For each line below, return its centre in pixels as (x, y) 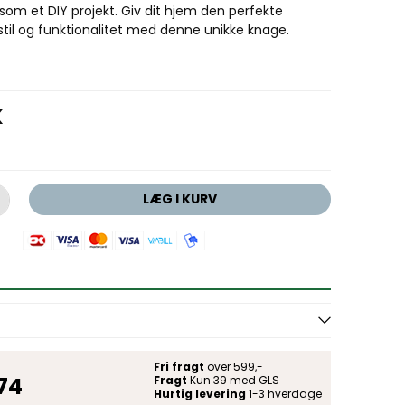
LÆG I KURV (179, 198)
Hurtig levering (199, 393)
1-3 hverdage (283, 393)
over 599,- (233, 366)
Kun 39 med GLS (233, 380)
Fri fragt (179, 366)
